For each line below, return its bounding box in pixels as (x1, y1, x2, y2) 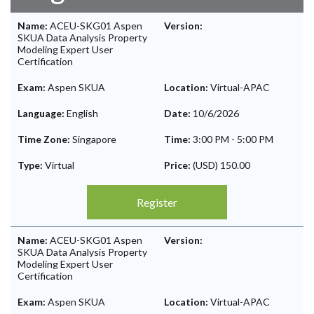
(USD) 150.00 (193, 159, 250, 171)
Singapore (72, 133, 116, 145)
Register (137, 196, 177, 209)
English (67, 107, 98, 119)
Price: (164, 159, 193, 171)
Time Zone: (18, 133, 72, 145)
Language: (18, 107, 67, 119)
